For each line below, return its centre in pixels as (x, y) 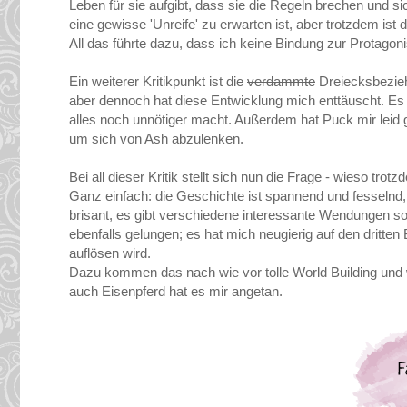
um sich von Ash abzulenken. (156, 139)
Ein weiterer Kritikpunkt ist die (158, 82)
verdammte (281, 82)
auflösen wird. (110, 253)
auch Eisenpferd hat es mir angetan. (176, 292)
